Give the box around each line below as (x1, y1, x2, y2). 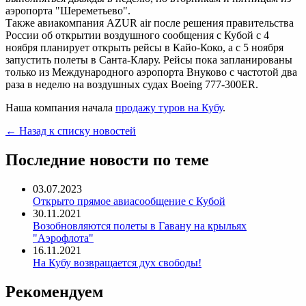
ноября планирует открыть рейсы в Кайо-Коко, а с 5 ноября (5, 42, 283, 54)
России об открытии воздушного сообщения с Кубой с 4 (5, 29, 269, 42)
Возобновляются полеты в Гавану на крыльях (33, 220, 247, 232)
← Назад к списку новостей (5, 125, 136, 137)
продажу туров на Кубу (115, 102, 223, 114)
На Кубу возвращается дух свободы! (33, 257, 201, 269)
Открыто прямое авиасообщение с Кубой (33, 195, 225, 208)
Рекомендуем (5, 283, 103, 301)
